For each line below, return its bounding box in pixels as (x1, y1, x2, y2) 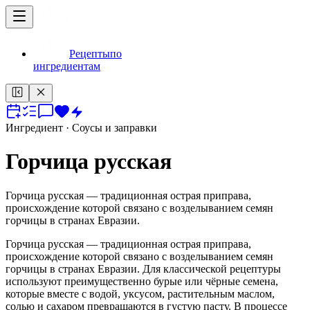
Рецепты (69, 48, 110, 60)
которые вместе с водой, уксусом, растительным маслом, (6, 287, 275, 300)
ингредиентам (33, 60, 100, 72)
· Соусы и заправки (63, 122, 157, 134)
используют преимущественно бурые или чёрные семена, (6, 275, 278, 287)
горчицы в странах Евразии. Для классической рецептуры (6, 262, 281, 275)
